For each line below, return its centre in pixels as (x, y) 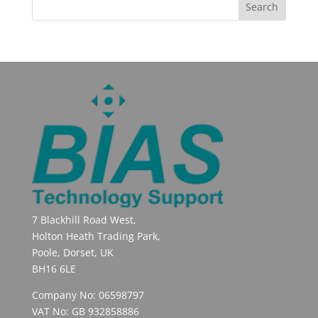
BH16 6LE (54, 269)
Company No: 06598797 (88, 295)
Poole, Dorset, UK (72, 253)
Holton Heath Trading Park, (96, 236)
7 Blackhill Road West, (84, 220)
